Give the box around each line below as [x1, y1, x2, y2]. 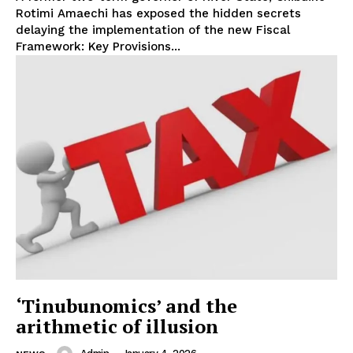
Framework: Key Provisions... [16, 39, 180, 54]
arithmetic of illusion [16, 314, 218, 340]
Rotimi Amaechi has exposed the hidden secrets [16, 6, 301, 20]
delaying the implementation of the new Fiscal [16, 22, 290, 37]
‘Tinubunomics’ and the [16, 293, 237, 319]
